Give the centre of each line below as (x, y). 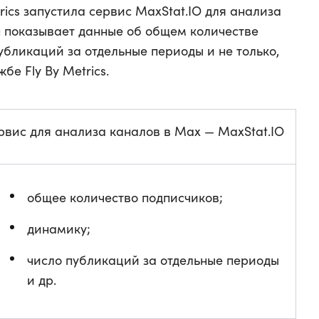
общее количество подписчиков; (125, 197)
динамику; (59, 229)
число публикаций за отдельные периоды (153, 260)
